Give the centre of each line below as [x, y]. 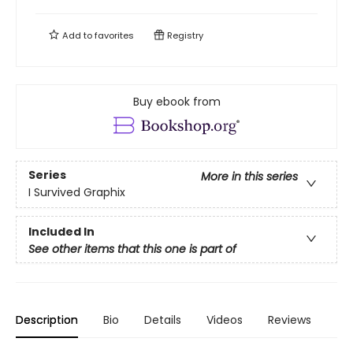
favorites [114, 35]
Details [163, 320]
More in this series [249, 177]
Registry [184, 35]
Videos [225, 320]
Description [47, 320]
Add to [77, 35]
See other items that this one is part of [132, 249]
